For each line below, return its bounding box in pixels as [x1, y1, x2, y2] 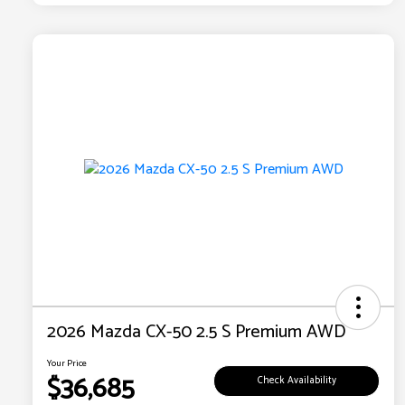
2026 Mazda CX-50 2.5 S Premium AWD [47, 317, 346, 348]
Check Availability [257, 372, 336, 389]
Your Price [47, 356, 87, 372]
